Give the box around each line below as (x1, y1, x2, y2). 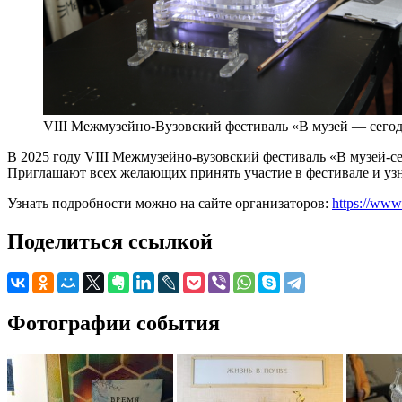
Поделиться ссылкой (7, 230, 213, 254)
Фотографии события (7, 311, 220, 336)
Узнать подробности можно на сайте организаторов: (7, 196, 332, 212)
